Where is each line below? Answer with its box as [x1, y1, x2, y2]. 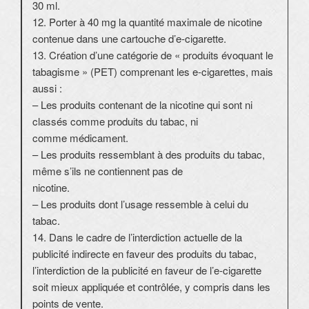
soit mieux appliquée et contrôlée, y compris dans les [32, 279, 270, 295]
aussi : [32, 81, 62, 96]
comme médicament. [32, 130, 128, 146]
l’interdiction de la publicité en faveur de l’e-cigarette [32, 263, 261, 278]
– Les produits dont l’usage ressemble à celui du [32, 197, 248, 212]
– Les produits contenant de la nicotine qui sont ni [32, 97, 252, 112]
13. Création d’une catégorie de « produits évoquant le [32, 48, 273, 63]
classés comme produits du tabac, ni [32, 114, 198, 129]
